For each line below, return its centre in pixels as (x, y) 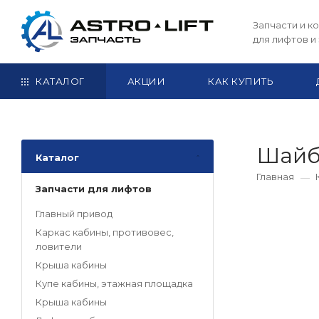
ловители (59, 247)
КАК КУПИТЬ (241, 82)
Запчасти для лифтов (94, 189)
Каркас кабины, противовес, (105, 232)
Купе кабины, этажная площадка (114, 284)
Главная (275, 177)
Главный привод (74, 214)
